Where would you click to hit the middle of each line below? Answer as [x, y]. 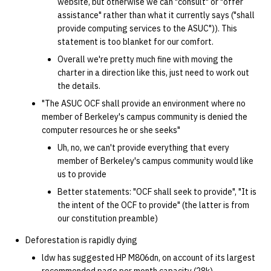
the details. [79, 86]
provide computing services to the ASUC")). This [147, 28]
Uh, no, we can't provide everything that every [143, 148]
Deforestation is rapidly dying [82, 240]
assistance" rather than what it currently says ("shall [156, 15]
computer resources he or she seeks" [111, 130]
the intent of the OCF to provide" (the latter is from [153, 205]
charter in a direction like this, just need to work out [153, 73]
